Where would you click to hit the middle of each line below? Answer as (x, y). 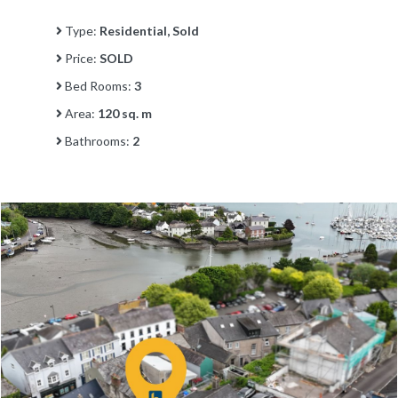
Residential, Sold (149, 30)
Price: (81, 58)
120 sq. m (125, 113)
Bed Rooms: (98, 85)
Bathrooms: (97, 140)
